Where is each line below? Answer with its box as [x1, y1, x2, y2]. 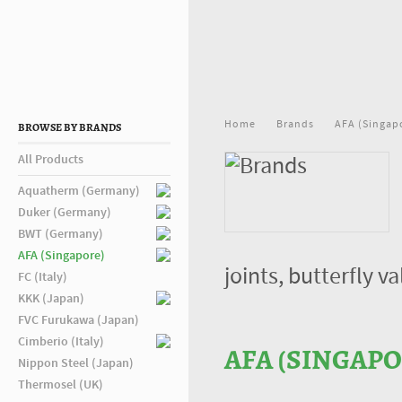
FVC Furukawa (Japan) [18, 312, 139, 328]
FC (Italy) [18, 269, 67, 285]
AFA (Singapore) [18, 248, 105, 264]
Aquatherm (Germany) [18, 183, 140, 199]
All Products [18, 152, 83, 168]
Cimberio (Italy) [18, 334, 104, 350]
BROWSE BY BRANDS [18, 121, 121, 135]
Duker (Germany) [18, 205, 111, 221]
